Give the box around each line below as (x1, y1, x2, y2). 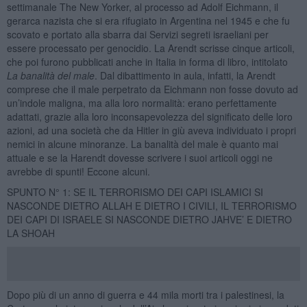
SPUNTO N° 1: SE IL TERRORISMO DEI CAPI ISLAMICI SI (6, 184, 263, 199)
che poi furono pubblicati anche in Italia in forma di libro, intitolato (6, 54, 288, 69)
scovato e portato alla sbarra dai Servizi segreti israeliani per (6, 27, 269, 41)
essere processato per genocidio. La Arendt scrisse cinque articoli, (6, 40, 295, 55)
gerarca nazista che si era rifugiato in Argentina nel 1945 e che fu (6, 13, 290, 27)
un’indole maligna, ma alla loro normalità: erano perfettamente (6, 95, 277, 110)
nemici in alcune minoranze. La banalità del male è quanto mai (6, 136, 278, 151)
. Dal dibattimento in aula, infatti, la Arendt (94, 68, 275, 82)
